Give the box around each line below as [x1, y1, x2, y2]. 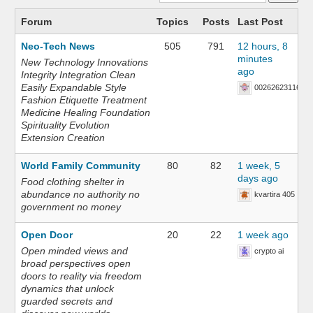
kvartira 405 [254, 190, 296, 198]
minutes [238, 53, 273, 64]
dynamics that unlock [21, 283, 115, 294]
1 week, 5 [238, 160, 281, 171]
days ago [238, 173, 279, 184]
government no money [21, 201, 122, 212]
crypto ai [254, 247, 284, 255]
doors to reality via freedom [21, 270, 143, 282]
